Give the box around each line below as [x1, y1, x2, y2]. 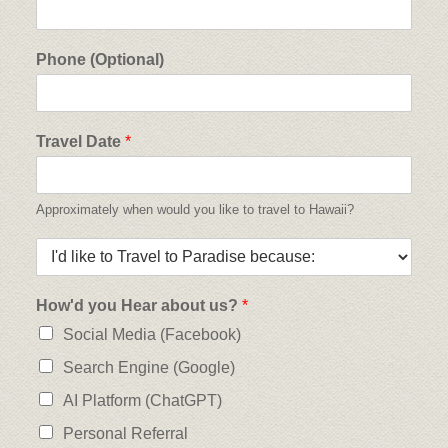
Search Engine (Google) [63, 359, 235, 376]
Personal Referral [63, 425, 188, 442]
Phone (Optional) [36, 51, 164, 68]
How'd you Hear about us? [36, 297, 242, 314]
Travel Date [36, 133, 125, 150]
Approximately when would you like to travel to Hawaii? [36, 202, 354, 217]
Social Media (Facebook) [63, 326, 241, 343]
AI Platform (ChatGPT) [63, 392, 222, 409]
